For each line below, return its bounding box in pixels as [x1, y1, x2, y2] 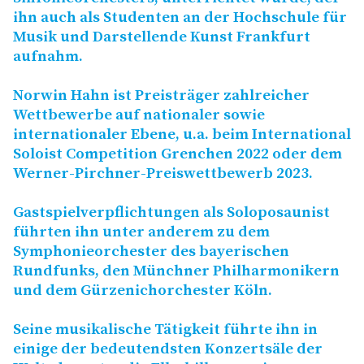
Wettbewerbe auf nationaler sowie [13, 106, 265, 125]
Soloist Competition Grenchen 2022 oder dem [13, 145, 342, 164]
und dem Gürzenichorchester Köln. [13, 281, 272, 301]
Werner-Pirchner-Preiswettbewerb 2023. [13, 164, 313, 184]
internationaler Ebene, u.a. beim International [13, 125, 351, 145]
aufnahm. [13, 47, 83, 67]
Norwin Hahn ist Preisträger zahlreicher [13, 86, 310, 106]
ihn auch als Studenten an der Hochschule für [13, 8, 347, 28]
